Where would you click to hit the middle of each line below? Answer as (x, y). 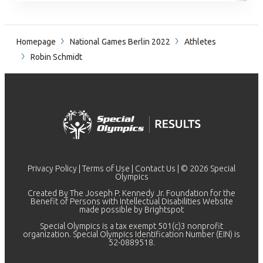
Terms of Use (106, 168)
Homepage (36, 42)
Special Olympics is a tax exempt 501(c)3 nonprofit (131, 226)
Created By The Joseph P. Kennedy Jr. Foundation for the (131, 193)
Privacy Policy (52, 168)
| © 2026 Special (205, 168)
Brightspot (164, 210)
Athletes (200, 42)
